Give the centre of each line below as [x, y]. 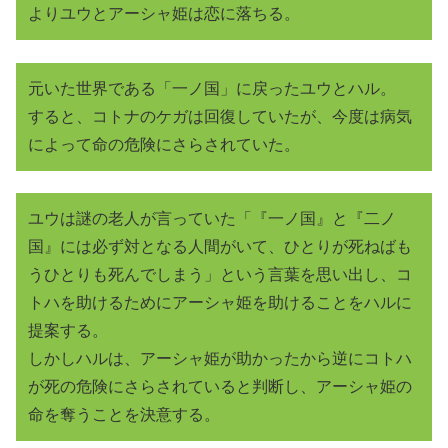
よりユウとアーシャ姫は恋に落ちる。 [164, 14]
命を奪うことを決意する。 [124, 414]
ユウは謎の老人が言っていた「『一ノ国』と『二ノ [212, 218]
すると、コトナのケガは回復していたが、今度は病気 [220, 116]
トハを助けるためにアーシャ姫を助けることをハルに [220, 302]
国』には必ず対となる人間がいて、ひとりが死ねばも [220, 246]
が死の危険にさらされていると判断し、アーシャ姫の [220, 386]
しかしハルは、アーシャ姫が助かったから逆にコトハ [220, 358]
